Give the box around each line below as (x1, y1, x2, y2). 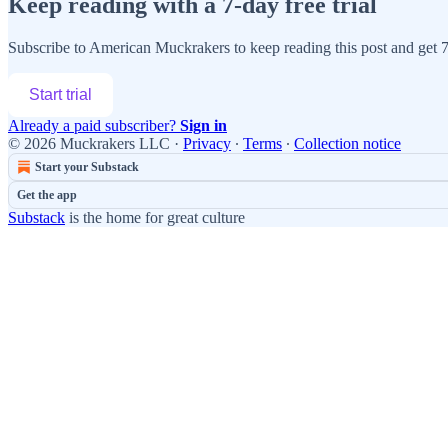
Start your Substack (35, 159, 139, 174)
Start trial (29, 85, 92, 103)
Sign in (180, 116, 227, 134)
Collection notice (294, 134, 401, 152)
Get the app (17, 187, 77, 202)
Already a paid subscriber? (8, 116, 180, 134)
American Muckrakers (89, 38, 230, 56)
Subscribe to (8, 38, 89, 56)
